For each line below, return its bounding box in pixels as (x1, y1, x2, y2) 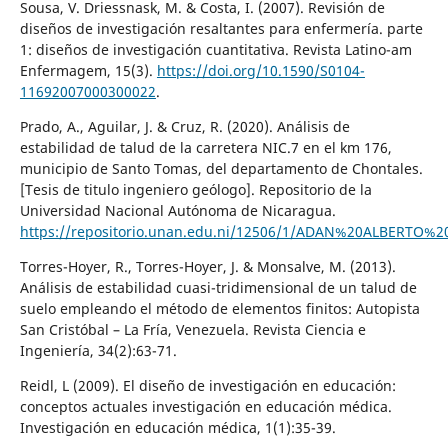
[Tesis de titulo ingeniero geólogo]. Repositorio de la (19, 179, 372, 199)
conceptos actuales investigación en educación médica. (19, 396, 392, 416)
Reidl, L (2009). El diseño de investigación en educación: (19, 375, 396, 395)
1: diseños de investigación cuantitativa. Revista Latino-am (19, 39, 412, 59)
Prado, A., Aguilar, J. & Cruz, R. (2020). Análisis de (19, 116, 350, 136)
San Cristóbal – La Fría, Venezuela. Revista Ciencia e (19, 319, 366, 339)
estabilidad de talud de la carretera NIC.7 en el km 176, (19, 137, 392, 157)
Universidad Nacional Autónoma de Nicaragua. (19, 200, 336, 220)
